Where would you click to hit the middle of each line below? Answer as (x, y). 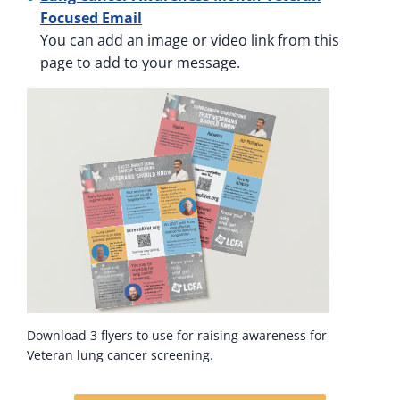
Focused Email (91, 17)
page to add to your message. (140, 62)
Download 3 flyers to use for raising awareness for (177, 335)
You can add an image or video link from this (190, 40)
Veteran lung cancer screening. (120, 354)
